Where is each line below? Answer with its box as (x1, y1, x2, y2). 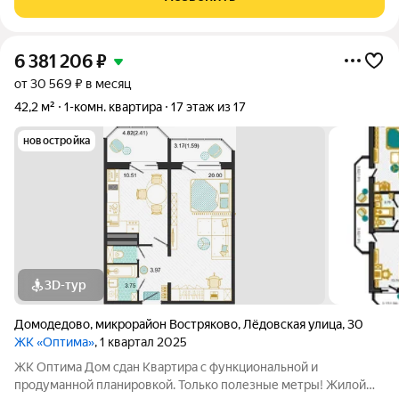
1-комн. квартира (64, 100, 162, 114)
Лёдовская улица (243, 317, 342, 331)
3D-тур (45, 278, 86, 292)
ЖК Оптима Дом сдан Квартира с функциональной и (14, 360, 85, 374)
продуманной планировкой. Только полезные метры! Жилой (14, 378, 366, 392)
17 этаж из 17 (171, 100, 246, 114)
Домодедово (14, 317, 90, 331)
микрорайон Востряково (95, 317, 238, 331)
